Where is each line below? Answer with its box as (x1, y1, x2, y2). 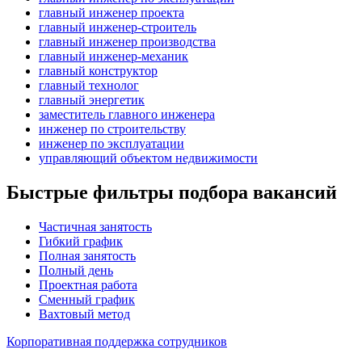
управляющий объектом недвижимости (39, 150, 258, 165)
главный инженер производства (39, 34, 216, 48)
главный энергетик (39, 92, 145, 107)
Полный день (39, 263, 113, 277)
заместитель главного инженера (39, 107, 215, 121)
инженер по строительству (39, 121, 186, 136)
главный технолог (39, 78, 139, 92)
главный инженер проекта (39, 5, 184, 19)
